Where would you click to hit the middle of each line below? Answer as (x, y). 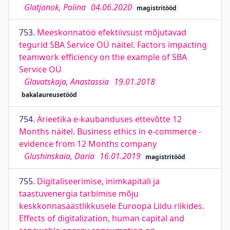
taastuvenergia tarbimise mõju (79, 194)
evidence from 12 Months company (88, 144)
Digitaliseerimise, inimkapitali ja (98, 181)
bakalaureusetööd (49, 95)
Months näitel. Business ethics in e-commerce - (110, 131)
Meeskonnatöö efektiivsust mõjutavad (112, 32)
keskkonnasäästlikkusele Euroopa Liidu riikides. (112, 206)
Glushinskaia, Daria (59, 156)
